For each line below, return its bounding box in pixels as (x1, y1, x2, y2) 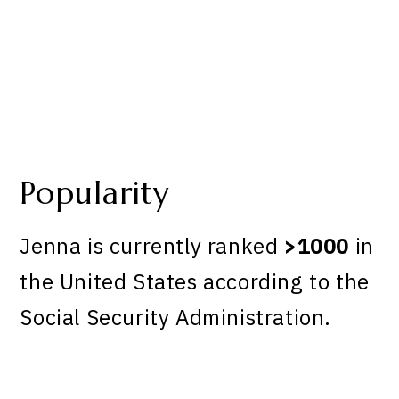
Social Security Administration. (20, 303, 332, 332)
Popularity (20, 173, 170, 213)
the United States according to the (20, 267, 370, 297)
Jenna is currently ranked (20, 232, 285, 261)
